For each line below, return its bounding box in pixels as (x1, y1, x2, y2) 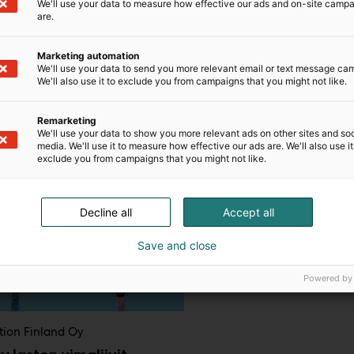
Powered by (303, 273, 352, 284)
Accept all (222, 205, 274, 219)
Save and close (137, 239, 217, 252)
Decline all (80, 205, 132, 219)
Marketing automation (37, 50, 139, 62)
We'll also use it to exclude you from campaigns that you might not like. (37, 75, 347, 87)
